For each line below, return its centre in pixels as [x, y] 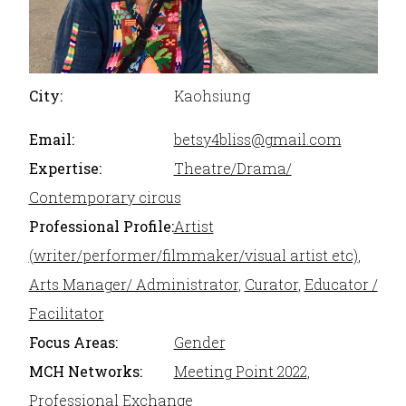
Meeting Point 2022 [240, 372]
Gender [199, 343]
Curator [271, 285]
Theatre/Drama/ [232, 169]
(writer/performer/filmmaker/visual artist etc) [193, 256]
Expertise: [65, 169]
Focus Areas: [73, 343]
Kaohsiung [212, 96]
